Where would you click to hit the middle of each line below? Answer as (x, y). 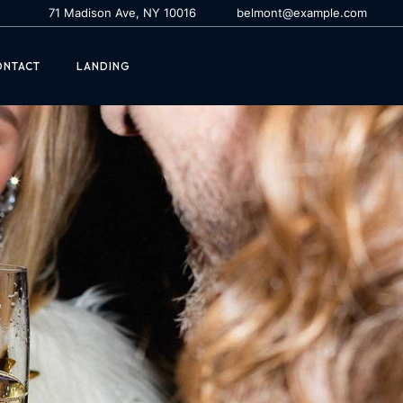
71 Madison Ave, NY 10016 (122, 13)
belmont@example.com (302, 13)
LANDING (104, 66)
